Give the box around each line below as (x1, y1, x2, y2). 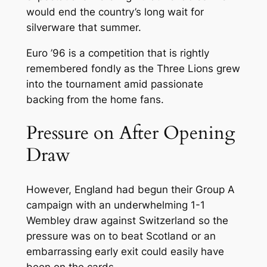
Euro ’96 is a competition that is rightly (26, 46, 209, 59)
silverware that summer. (26, 21, 141, 33)
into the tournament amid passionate (26, 77, 203, 90)
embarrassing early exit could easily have (26, 246, 224, 258)
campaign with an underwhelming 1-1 (26, 199, 205, 212)
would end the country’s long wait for (26, 5, 204, 18)
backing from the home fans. (26, 93, 164, 105)
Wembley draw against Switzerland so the (26, 215, 228, 227)
